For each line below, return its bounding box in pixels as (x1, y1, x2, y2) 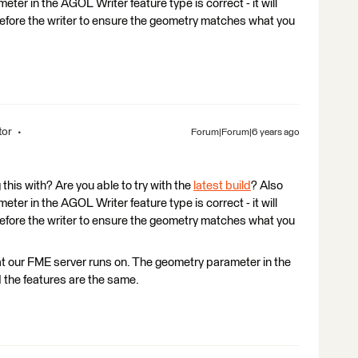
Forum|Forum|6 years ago (191, 127, 300, 137)
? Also (251, 179, 283, 192)
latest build (193, 179, 251, 192)
